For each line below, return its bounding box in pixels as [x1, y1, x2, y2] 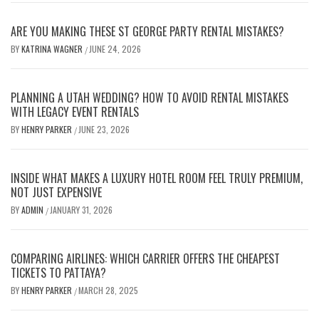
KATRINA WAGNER [21, 43, 85, 56]
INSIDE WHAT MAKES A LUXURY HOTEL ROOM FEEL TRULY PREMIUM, [11, 169, 303, 187]
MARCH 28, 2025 [78, 284, 138, 297]
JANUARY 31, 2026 [50, 204, 113, 216]
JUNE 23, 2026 [78, 123, 130, 136]
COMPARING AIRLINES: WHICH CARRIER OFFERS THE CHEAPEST [11, 250, 280, 268]
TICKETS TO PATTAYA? [11, 264, 106, 282]
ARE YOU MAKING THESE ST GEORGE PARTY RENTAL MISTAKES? [11, 23, 284, 41]
